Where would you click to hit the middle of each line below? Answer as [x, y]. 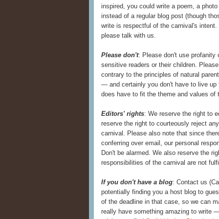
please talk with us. [129, 35]
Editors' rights [123, 114]
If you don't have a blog [137, 182]
